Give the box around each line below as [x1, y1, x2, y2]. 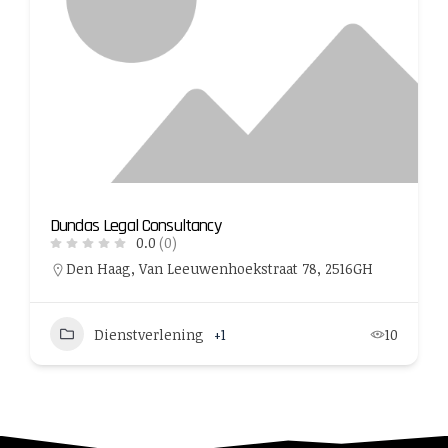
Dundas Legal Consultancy [50, 214, 221, 237]
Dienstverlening [94, 324, 204, 344]
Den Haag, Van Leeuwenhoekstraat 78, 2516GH [66, 259, 373, 278]
